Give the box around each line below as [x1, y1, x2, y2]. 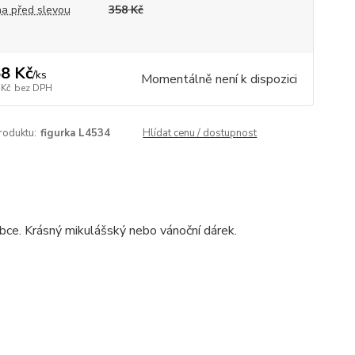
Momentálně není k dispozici [140, 71, 297, 88]
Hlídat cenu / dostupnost [143, 126, 258, 140]
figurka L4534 [40, 126, 110, 140]
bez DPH [13, 82, 52, 94]
